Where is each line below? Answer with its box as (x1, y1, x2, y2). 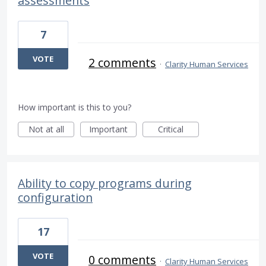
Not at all (28, 123, 64, 135)
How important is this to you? (18, 102, 131, 113)
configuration (18, 189, 93, 206)
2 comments (88, 55, 156, 71)
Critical (158, 123, 183, 135)
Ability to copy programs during (18, 175, 192, 192)
